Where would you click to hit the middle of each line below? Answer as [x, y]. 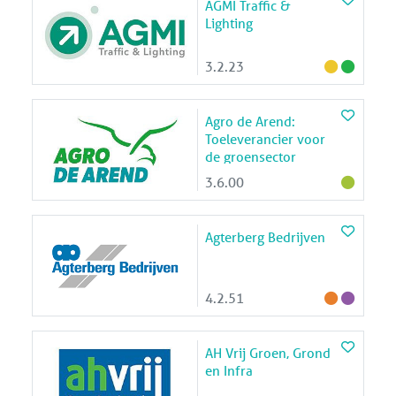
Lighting [229, 23]
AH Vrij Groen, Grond [268, 352]
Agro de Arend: [250, 121]
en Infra [229, 370]
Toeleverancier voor [265, 138]
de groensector [251, 156]
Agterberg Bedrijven [265, 236]
